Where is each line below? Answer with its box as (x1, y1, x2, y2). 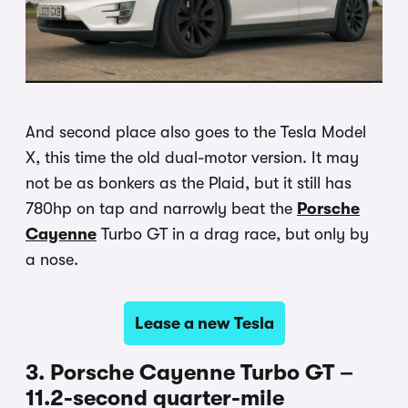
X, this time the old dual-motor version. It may (25, 148, 359, 168)
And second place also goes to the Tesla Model (25, 123, 366, 142)
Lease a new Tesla (134, 314, 274, 333)
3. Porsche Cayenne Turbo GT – (25, 360, 353, 386)
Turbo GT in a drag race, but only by (97, 225, 369, 244)
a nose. (25, 250, 78, 270)
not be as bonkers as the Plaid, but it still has (25, 174, 352, 193)
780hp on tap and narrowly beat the (25, 199, 297, 219)
